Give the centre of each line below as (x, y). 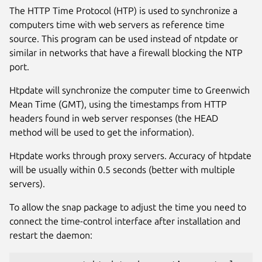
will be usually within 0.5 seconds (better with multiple (122, 169)
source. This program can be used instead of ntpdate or (124, 38)
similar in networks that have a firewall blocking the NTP (126, 52)
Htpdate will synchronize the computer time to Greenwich (130, 90)
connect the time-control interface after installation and (125, 221)
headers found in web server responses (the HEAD (114, 118)
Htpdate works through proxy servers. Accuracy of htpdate (130, 155)
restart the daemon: (51, 235)
